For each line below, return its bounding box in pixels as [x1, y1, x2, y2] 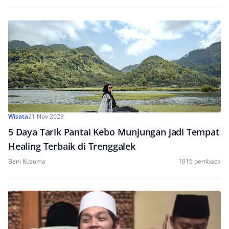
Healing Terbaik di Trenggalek [8, 140, 135, 152]
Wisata [8, 112, 28, 121]
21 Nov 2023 [28, 112, 64, 121]
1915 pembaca [178, 157, 221, 166]
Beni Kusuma [8, 157, 45, 166]
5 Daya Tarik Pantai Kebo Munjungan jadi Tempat [8, 126, 219, 138]
